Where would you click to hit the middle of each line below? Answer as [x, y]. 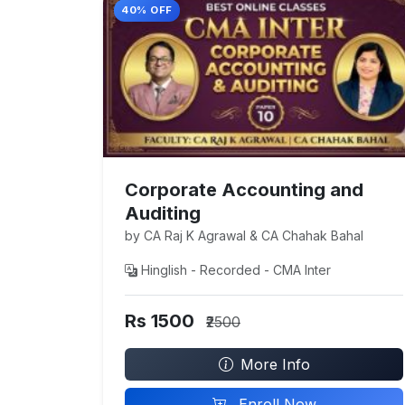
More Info [275, 365]
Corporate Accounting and [244, 190]
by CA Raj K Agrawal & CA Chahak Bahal [244, 236]
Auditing [163, 214]
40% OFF [147, 10]
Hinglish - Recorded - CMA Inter [236, 270]
